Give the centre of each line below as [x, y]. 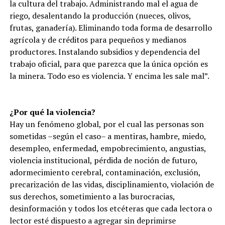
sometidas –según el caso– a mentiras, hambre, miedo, [107, 136]
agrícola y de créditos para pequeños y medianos [98, 40]
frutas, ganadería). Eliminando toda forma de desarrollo [110, 28]
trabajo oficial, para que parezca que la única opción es [108, 64]
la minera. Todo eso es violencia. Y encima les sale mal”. [109, 76]
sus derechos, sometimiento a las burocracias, [92, 196]
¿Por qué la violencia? [52, 112]
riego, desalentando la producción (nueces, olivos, [100, 16]
